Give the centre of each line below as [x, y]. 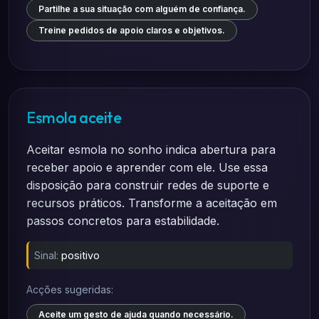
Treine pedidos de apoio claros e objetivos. [132, 30]
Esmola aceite [74, 117]
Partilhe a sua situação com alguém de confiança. [142, 9]
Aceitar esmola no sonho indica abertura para [151, 150]
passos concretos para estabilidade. [123, 221]
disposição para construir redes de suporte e [148, 185]
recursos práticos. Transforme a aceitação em [152, 203]
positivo [80, 255]
